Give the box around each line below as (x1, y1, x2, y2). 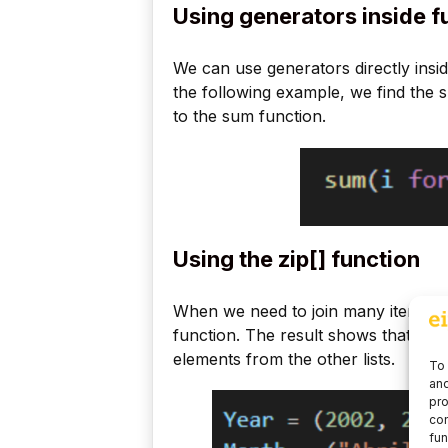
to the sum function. (173, 106, 326, 127)
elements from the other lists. (173, 348, 395, 369)
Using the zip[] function (173, 245, 420, 272)
